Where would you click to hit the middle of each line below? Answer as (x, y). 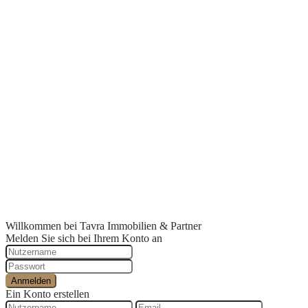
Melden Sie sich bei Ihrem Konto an (84, 239)
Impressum (57, 178)
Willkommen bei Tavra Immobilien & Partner (103, 226)
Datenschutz (60, 54)
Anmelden (31, 281)
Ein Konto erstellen (47, 294)
